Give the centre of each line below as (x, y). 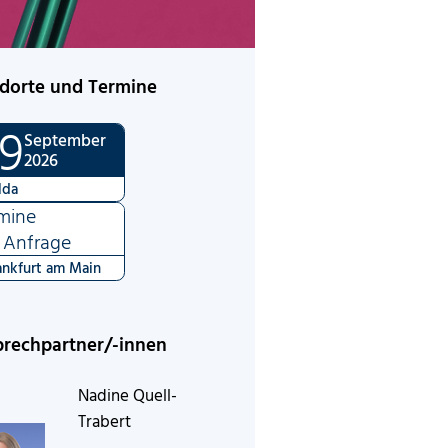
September (65, 139)
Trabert (105, 420)
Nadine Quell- (128, 394)
